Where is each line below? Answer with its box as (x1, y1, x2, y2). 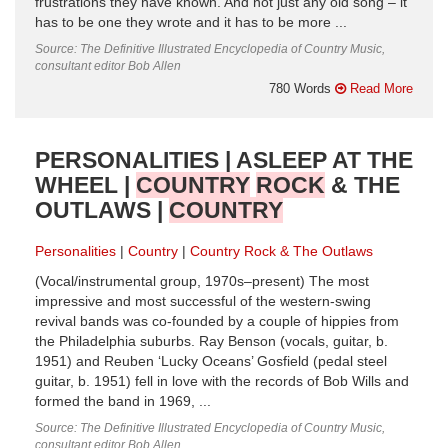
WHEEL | (35, 171, 136, 198)
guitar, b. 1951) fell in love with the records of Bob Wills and (35, 373, 409, 389)
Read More (346, 80, 413, 96)
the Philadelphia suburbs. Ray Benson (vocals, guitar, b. (35, 333, 388, 349)
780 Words (269, 80, 335, 96)
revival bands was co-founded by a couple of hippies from (35, 313, 399, 329)
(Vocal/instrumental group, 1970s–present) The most (35, 273, 369, 289)
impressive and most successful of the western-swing (35, 293, 371, 309)
